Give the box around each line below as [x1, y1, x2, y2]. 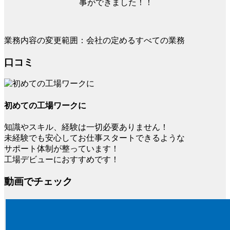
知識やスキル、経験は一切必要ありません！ [4, 122, 168, 131]
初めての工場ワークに [4, 101, 86, 110]
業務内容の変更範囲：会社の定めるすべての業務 [4, 35, 185, 45]
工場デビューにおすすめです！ [4, 155, 119, 164]
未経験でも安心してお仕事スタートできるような [4, 133, 185, 142]
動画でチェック [4, 176, 72, 187]
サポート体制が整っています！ [4, 144, 119, 153]
